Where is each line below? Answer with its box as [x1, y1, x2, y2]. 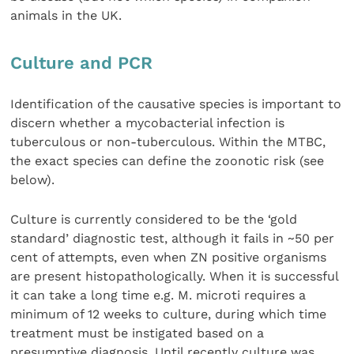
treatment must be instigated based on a [10, 325, 265, 341]
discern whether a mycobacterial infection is [10, 115, 285, 130]
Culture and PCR [10, 53, 153, 73]
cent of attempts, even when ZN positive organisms [10, 249, 327, 265]
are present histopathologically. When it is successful [10, 268, 339, 284]
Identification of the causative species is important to [10, 96, 342, 111]
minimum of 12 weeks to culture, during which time [10, 306, 327, 322]
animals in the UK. [10, 7, 122, 23]
